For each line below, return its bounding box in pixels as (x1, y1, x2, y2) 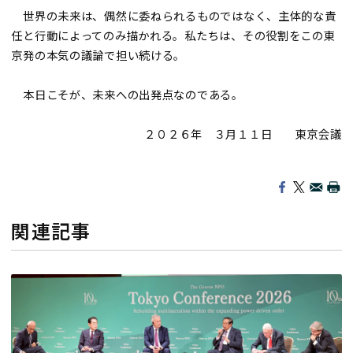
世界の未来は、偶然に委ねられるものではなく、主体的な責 (11, 9, 336, 24)
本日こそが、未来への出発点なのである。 (11, 88, 243, 102)
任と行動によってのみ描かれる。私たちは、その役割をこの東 (11, 29, 336, 43)
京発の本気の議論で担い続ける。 (11, 49, 186, 63)
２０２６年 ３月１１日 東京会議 (144, 128, 342, 142)
